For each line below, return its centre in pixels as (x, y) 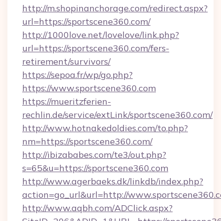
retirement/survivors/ (66, 61)
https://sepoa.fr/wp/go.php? (77, 75)
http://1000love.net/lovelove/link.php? (101, 35)
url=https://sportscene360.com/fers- (96, 48)
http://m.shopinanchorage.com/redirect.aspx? (115, 8)
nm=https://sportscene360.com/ (87, 141)
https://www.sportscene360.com (89, 88)
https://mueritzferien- (67, 101)
